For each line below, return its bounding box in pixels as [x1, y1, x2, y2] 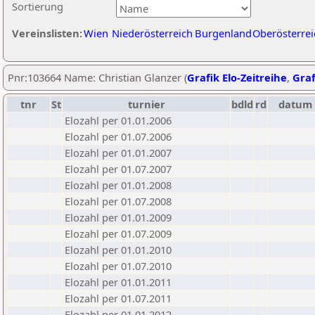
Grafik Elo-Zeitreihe [187, 70, 287, 84]
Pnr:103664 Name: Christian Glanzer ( [8, 70, 187, 84]
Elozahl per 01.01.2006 [65, 113, 172, 127]
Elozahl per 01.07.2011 [65, 291, 172, 305]
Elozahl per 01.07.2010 [65, 259, 172, 273]
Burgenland [195, 26, 252, 40]
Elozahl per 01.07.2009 [65, 226, 172, 240]
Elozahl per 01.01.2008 [65, 178, 172, 192]
